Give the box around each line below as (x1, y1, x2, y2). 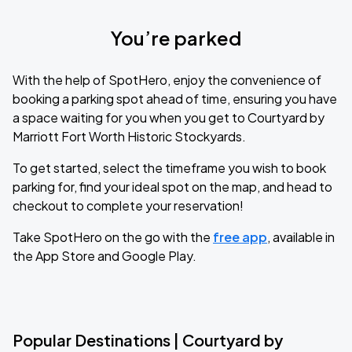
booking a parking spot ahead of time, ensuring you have (13, 90, 337, 107)
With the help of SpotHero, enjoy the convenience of (13, 71, 321, 88)
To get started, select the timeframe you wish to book (13, 159, 326, 176)
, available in (267, 229, 335, 245)
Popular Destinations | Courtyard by (13, 330, 283, 350)
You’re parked (111, 26, 241, 49)
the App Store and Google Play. (13, 247, 196, 264)
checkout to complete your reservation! (13, 197, 244, 214)
